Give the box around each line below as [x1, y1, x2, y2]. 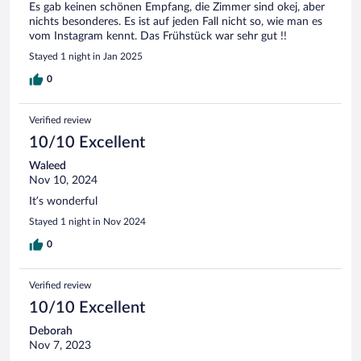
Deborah [29, 325, 73, 337]
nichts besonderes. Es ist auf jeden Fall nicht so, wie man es [29, 15, 322, 27]
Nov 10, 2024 [29, 174, 98, 186]
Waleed [29, 160, 66, 172]
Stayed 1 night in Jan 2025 [29, 51, 143, 61]
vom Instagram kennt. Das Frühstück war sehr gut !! [29, 30, 287, 42]
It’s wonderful [29, 195, 98, 207]
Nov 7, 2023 [29, 339, 91, 351]
